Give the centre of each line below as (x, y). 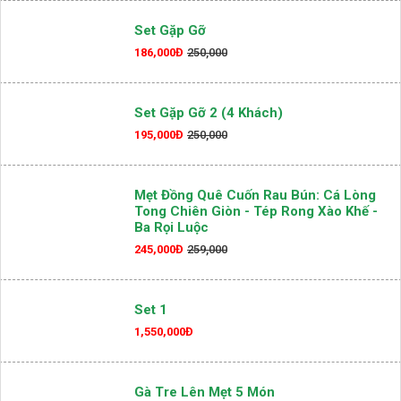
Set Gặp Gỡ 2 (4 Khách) (209, 171)
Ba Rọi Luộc (171, 285)
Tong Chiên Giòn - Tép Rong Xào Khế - (256, 269)
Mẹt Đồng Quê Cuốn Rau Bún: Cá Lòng (255, 253)
